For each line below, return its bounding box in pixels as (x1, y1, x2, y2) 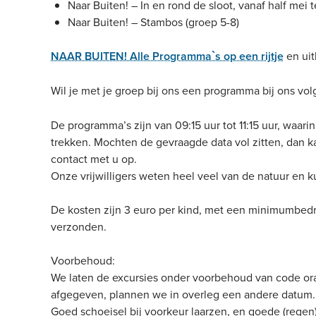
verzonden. (51, 219, 107, 234)
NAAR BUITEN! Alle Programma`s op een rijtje (51, 48, 284, 64)
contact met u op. (51, 151, 137, 166)
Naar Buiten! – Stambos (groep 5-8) (68, 14, 239, 30)
